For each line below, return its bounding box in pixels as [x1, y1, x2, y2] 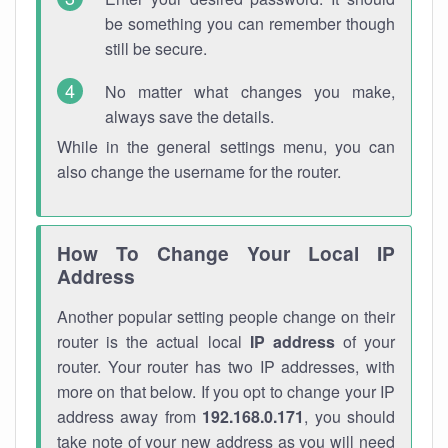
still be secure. [105, 37, 207, 60]
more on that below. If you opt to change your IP [57, 380, 395, 403]
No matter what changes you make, [105, 80, 395, 103]
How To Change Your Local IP [57, 239, 395, 267]
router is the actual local [57, 330, 250, 353]
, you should [304, 405, 396, 428]
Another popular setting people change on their [57, 305, 395, 328]
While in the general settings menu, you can [57, 135, 395, 158]
